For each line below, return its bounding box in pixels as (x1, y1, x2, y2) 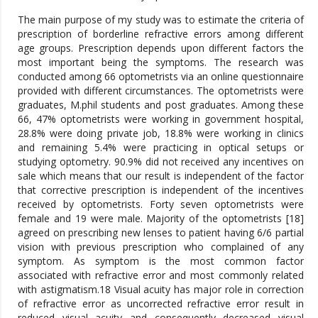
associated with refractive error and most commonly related (18, 268, 304, 282)
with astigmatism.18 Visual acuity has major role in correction (18, 282, 304, 296)
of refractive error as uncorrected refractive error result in (18, 296, 304, 310)
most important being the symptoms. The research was (18, 55, 304, 69)
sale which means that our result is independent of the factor (18, 168, 304, 182)
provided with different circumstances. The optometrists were (18, 83, 304, 97)
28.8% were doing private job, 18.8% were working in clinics (18, 126, 304, 140)
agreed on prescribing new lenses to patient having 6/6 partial (18, 225, 304, 239)
